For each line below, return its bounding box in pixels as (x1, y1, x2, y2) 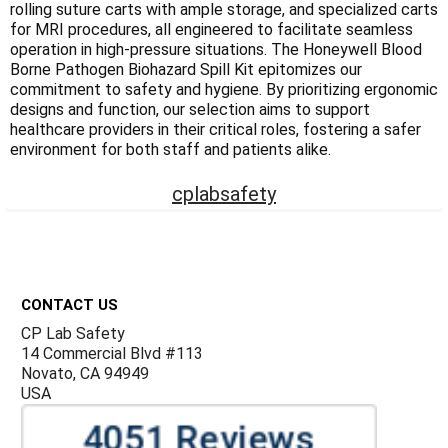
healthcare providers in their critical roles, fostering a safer (10, 119, 421, 139)
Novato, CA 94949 (20, 364, 149, 384)
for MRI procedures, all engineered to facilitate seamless (10, 19, 413, 39)
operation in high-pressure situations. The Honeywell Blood (10, 39, 422, 59)
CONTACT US (20, 296, 118, 315)
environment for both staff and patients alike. (10, 139, 331, 159)
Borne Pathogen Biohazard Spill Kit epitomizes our (10, 59, 362, 79)
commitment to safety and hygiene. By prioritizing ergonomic (10, 79, 438, 99)
